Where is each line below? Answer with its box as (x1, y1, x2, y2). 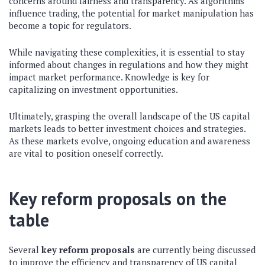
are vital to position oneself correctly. (9, 147, 163, 159)
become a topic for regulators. (9, 20, 131, 31)
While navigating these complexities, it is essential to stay (9, 46, 245, 58)
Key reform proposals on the (9, 187, 227, 210)
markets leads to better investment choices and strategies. (9, 122, 245, 134)
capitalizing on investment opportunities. (9, 83, 178, 95)
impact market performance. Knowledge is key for (9, 71, 209, 83)
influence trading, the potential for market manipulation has (9, 7, 254, 19)
